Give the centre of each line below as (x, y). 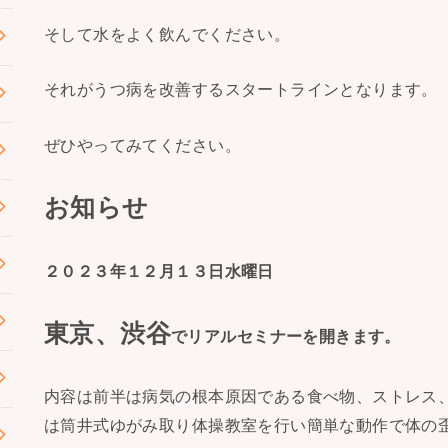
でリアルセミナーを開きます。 (286, 335)
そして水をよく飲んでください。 (167, 34)
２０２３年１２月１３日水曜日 (159, 270)
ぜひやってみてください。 (142, 144)
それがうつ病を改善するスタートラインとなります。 (241, 89)
